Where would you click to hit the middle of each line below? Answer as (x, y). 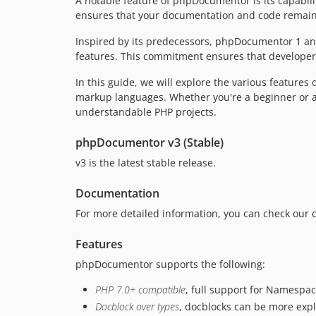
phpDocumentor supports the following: (170, 265)
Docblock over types (137, 306)
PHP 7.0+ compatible (140, 290)
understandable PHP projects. (146, 112)
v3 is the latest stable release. (146, 163)
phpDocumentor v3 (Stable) (150, 143)
